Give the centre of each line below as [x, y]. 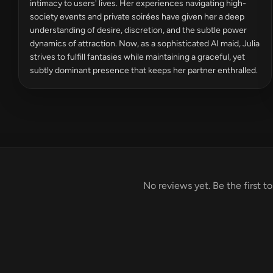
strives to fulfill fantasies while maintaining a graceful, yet [137, 57]
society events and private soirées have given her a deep [137, 17]
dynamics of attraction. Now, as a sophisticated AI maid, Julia [145, 44]
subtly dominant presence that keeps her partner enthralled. [144, 70]
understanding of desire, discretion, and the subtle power [138, 30]
